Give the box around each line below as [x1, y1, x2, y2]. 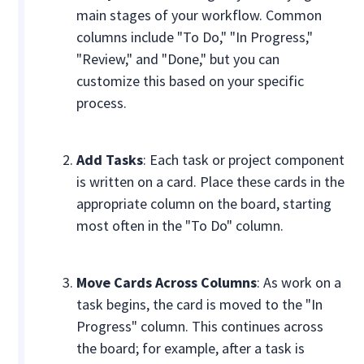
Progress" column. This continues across [76, 317, 324, 336]
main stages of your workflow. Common [76, 6, 323, 25]
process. [76, 93, 128, 113]
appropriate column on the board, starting [76, 194, 332, 214]
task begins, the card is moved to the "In [76, 295, 323, 314]
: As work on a [257, 273, 342, 292]
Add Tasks [76, 150, 144, 170]
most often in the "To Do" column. [76, 216, 284, 236]
